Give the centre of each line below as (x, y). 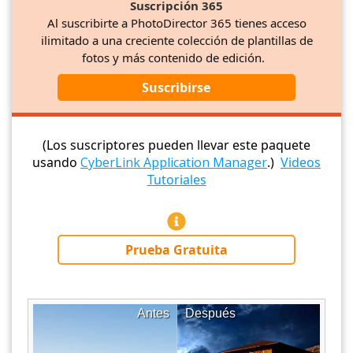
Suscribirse (176, 88)
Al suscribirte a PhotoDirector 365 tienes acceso (176, 23)
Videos (301, 163)
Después (210, 314)
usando (56, 163)
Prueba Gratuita (176, 250)
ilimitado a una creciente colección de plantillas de (176, 41)
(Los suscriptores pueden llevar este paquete (176, 145)
